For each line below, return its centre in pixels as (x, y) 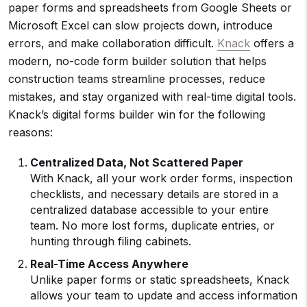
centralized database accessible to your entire (149, 210)
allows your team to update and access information (164, 295)
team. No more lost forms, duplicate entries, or (152, 225)
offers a (272, 43)
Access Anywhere (137, 264)
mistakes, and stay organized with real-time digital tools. (152, 97)
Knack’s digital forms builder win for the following (137, 114)
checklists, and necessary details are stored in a (154, 194)
